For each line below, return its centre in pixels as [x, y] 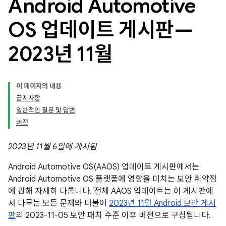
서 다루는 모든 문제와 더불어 [59, 203]
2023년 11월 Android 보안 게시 [162, 203]
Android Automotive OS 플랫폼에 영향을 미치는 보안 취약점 [112, 179]
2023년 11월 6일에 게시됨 [52, 147]
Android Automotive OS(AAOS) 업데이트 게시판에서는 [104, 167]
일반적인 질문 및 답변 [46, 110]
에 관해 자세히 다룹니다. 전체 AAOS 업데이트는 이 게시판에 [111, 191]
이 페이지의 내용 [39, 86]
